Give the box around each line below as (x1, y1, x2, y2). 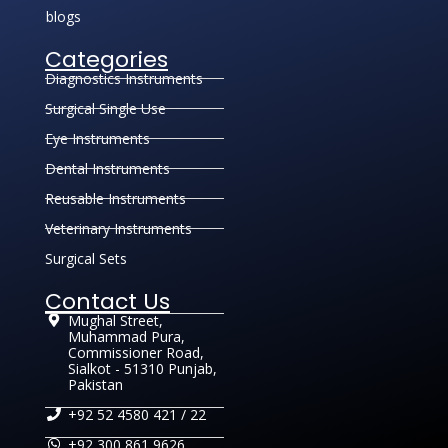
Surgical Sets (45, 248, 127, 268)
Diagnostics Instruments (45, 68, 203, 88)
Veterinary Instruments (45, 218, 192, 238)
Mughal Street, (67, 310, 163, 330)
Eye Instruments (45, 128, 150, 148)
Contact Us (45, 285, 170, 317)
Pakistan (67, 374, 123, 394)
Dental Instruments (45, 158, 170, 178)
